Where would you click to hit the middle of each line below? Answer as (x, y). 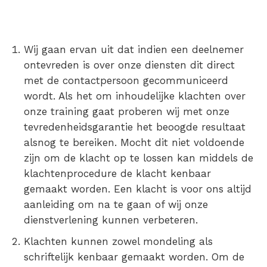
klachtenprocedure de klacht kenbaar (117, 173)
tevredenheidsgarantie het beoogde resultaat (135, 127)
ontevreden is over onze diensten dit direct (129, 65)
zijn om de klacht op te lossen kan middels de (139, 158)
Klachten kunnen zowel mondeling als (118, 241)
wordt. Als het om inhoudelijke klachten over (135, 96)
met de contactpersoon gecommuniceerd (126, 80)
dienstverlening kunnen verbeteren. (111, 220)
